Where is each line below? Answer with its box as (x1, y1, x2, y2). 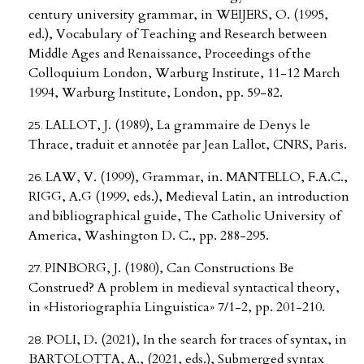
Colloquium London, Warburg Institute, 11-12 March (28, 64, 340, 83)
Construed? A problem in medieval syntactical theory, (28, 279, 340, 297)
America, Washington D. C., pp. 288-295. (28, 227, 269, 245)
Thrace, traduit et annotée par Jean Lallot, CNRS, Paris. (28, 136, 347, 154)
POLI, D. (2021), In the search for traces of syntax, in (46, 331, 347, 349)
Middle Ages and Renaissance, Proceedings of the (28, 45, 311, 63)
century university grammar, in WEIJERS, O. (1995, (28, 6, 328, 24)
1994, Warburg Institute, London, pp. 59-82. (28, 84, 283, 102)
